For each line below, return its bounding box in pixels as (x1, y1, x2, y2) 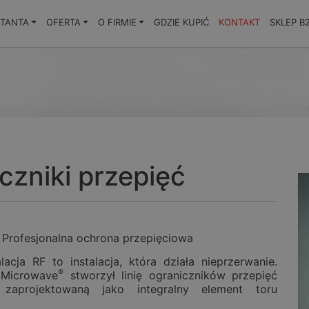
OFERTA (46, 17, 81, 28)
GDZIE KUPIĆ (154, 17, 209, 28)
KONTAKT (219, 17, 260, 28)
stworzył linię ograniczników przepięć (63, 268, 277, 282)
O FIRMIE (97, 17, 137, 28)
